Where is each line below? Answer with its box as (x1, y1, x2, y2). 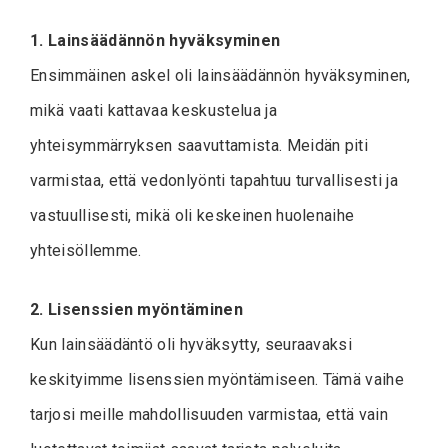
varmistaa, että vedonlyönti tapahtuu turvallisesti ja (30, 171, 398, 191)
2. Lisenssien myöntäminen (30, 300, 243, 320)
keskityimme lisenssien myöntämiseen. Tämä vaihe (30, 370, 405, 390)
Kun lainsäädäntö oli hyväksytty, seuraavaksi (30, 335, 353, 355)
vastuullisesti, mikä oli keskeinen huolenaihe (30, 206, 355, 226)
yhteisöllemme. (30, 241, 142, 261)
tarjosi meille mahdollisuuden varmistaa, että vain (30, 405, 389, 425)
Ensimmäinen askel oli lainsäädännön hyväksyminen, (30, 66, 411, 86)
